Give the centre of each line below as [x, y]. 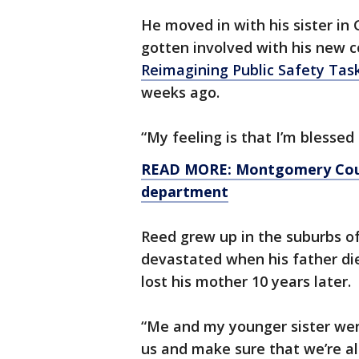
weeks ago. [180, 92]
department [185, 192]
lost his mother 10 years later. [246, 281]
